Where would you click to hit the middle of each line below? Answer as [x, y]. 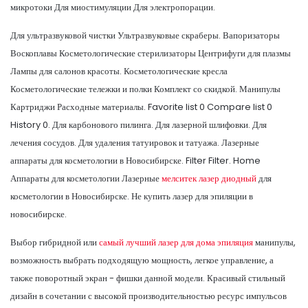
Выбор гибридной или [55, 242]
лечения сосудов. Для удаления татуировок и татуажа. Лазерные [135, 142]
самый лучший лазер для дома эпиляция [176, 242]
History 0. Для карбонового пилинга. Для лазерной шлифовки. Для [139, 124]
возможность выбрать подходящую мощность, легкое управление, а [142, 260]
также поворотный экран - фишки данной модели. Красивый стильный [148, 278]
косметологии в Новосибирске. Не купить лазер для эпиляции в [132, 196]
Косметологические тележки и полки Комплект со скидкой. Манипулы [145, 89]
